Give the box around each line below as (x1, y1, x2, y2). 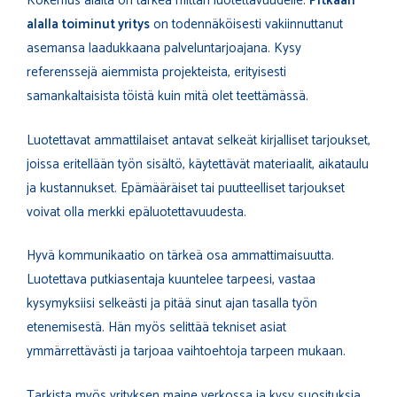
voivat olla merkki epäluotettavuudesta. (27, 200, 246, 223)
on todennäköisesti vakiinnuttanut (150, 13, 343, 36)
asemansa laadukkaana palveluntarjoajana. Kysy (27, 37, 301, 60)
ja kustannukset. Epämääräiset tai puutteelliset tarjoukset (27, 176, 345, 199)
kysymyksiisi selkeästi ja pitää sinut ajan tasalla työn (27, 292, 317, 315)
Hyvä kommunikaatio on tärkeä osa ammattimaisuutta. (27, 245, 334, 268)
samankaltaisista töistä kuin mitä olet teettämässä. (27, 85, 308, 108)
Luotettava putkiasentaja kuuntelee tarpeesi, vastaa (27, 269, 315, 292)
